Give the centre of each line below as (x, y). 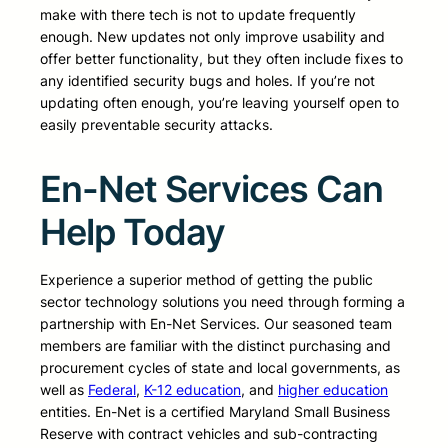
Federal (112, 390)
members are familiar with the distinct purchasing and (215, 346)
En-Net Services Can (211, 189)
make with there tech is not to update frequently (198, 15)
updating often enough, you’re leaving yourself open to (219, 103)
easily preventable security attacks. (156, 125)
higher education (333, 390)
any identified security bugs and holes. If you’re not (207, 81)
